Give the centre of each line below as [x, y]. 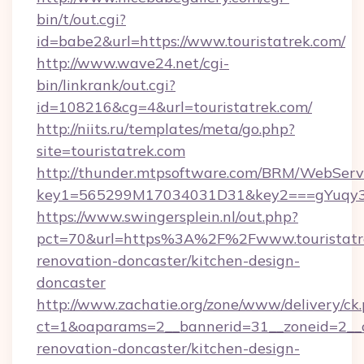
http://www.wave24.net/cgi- [133, 63]
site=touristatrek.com [111, 151]
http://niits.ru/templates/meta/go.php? [166, 129]
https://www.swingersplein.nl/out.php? [167, 217]
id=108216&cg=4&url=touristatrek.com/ [174, 107]
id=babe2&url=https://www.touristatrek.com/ [191, 41]
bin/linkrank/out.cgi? [106, 85]
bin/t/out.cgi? [81, 19]
